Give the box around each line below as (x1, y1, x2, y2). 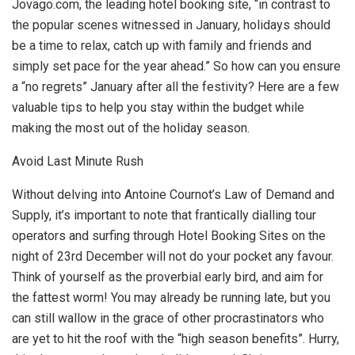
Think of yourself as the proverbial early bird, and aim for (12, 269, 323, 285)
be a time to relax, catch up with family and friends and (12, 38, 311, 54)
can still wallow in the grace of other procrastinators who (12, 311, 324, 326)
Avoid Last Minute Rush (12, 154, 143, 170)
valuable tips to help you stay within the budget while (12, 100, 304, 116)
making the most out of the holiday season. (12, 120, 250, 136)
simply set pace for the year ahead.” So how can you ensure (12, 59, 341, 74)
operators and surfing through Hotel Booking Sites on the (12, 228, 326, 244)
